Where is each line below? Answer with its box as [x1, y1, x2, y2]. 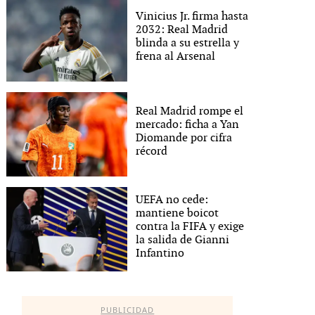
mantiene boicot [136, 206, 219, 220]
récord [136, 145, 168, 158]
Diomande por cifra [136, 131, 233, 145]
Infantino [136, 246, 185, 260]
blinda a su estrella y [136, 37, 240, 50]
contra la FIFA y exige [136, 219, 245, 233]
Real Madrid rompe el [136, 105, 244, 118]
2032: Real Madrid [136, 23, 229, 37]
